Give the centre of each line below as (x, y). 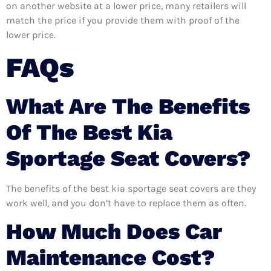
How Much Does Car (114, 232)
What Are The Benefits (128, 106)
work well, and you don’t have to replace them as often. (126, 203)
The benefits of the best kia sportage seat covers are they (131, 188)
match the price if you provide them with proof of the (123, 21)
